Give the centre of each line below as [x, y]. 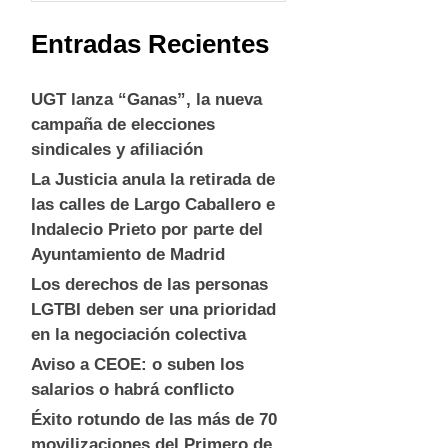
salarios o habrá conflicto [132, 389]
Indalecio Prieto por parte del [147, 229]
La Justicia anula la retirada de [153, 179]
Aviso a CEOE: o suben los [137, 364]
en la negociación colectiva [138, 334]
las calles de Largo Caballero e [153, 204]
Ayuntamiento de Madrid [128, 254]
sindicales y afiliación [117, 149]
